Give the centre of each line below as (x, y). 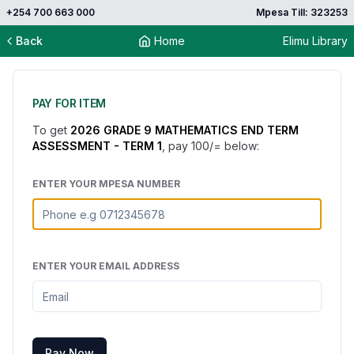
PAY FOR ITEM (69, 103)
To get (51, 130)
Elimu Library (315, 41)
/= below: (234, 146)
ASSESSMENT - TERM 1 (97, 146)
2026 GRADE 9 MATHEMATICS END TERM (185, 130)
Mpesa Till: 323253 (302, 12)
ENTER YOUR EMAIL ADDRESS (106, 266)
